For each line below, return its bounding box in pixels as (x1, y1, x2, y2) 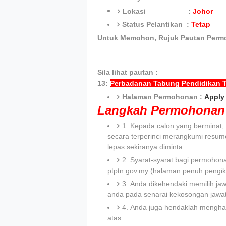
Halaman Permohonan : (122, 93, 204, 101)
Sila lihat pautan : (97, 68, 158, 77)
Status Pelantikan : (122, 20, 191, 29)
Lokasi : (123, 7, 193, 16)
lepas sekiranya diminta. (107, 143, 185, 151)
